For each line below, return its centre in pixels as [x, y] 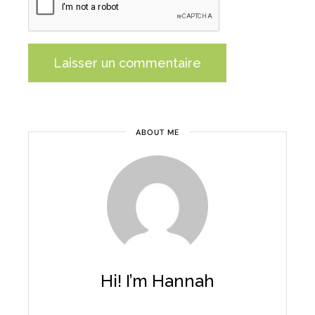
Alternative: [62, 92]
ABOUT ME [157, 132]
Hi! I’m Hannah [157, 281]
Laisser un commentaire [128, 63]
